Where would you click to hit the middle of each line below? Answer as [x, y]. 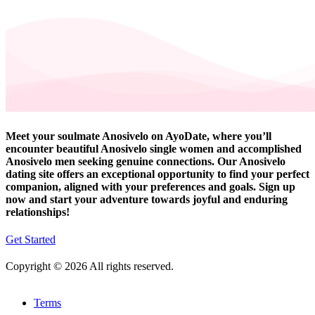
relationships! [38, 212]
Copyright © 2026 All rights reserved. [90, 266]
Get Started [31, 240]
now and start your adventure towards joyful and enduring [147, 199]
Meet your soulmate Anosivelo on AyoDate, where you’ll [139, 136]
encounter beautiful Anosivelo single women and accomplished [154, 148]
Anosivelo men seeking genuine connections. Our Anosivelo [146, 161]
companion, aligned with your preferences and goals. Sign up [150, 186]
